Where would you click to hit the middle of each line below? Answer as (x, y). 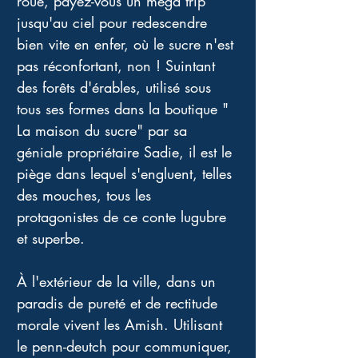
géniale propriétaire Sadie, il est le (127, 152)
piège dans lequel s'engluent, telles (127, 173)
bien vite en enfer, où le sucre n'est (127, 44)
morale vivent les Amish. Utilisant (122, 324)
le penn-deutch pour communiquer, (127, 346)
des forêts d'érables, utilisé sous (116, 87)
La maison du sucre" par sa (104, 130)
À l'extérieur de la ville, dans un (119, 281)
